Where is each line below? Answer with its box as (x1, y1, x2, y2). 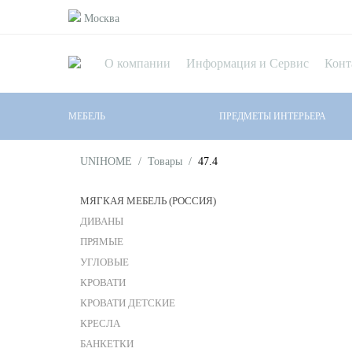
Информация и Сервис (186, 57, 309, 70)
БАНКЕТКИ (80, 338, 134, 350)
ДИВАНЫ (80, 215, 123, 227)
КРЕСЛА (80, 317, 120, 329)
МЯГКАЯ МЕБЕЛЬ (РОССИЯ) (80, 195, 216, 207)
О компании (104, 57, 170, 70)
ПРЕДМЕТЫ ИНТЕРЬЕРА (219, 111, 327, 122)
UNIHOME (80, 156, 132, 167)
